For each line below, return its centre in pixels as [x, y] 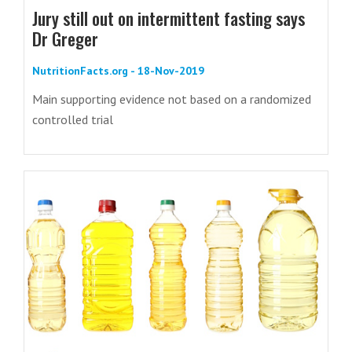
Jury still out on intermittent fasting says [169, 18]
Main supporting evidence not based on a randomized [172, 99]
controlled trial [73, 120]
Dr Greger [65, 39]
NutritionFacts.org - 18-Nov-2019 [118, 71]
